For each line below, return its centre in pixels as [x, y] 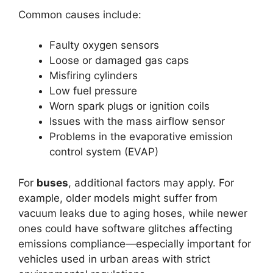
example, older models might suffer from [118, 198]
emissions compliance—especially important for [135, 243]
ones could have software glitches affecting [125, 228]
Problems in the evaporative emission [141, 137]
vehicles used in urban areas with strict [114, 259]
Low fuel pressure [93, 91]
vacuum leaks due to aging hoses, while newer [133, 213]
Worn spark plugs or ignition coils [129, 106]
